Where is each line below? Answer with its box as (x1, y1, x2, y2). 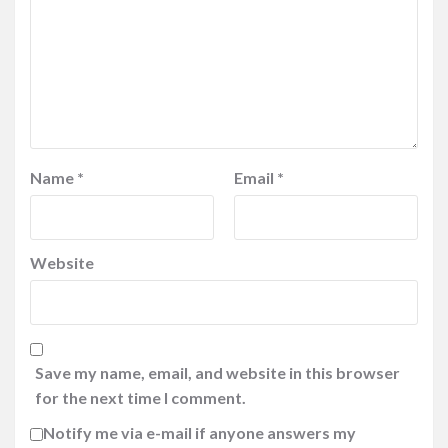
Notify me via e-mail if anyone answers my (43, 423, 356, 442)
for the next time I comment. (35, 388, 246, 407)
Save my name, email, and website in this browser (35, 363, 400, 382)
